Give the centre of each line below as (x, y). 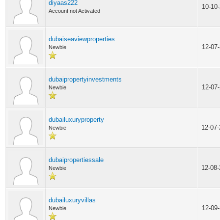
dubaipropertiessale (76, 160)
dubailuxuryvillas (72, 200)
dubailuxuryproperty (76, 120)
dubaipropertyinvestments (85, 79)
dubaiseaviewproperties (82, 39)
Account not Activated (74, 11)
